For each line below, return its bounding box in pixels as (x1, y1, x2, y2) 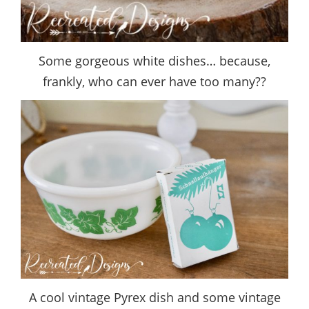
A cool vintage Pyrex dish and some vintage (28, 288, 281, 306)
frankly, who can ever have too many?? (43, 72, 266, 90)
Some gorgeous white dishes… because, (39, 52, 270, 69)
